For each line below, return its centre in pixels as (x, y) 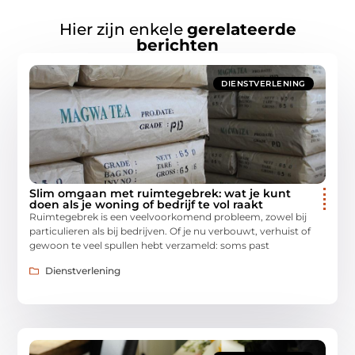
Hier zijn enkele (123, 29)
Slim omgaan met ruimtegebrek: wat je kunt (160, 193)
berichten (177, 45)
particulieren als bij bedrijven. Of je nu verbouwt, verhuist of (170, 231)
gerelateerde (241, 29)
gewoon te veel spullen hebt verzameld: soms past (150, 245)
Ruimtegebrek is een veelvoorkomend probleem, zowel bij (168, 216)
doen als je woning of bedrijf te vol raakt (147, 204)
